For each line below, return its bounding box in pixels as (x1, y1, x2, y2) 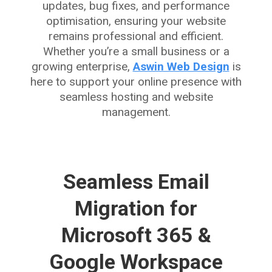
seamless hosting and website (59, 89, 213, 104)
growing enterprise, (31, 59, 133, 73)
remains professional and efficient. (49, 29, 223, 43)
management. (101, 104, 171, 119)
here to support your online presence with (30, 74, 242, 89)
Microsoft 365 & (61, 222, 211, 247)
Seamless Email (63, 169, 209, 194)
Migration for (75, 195, 197, 220)
